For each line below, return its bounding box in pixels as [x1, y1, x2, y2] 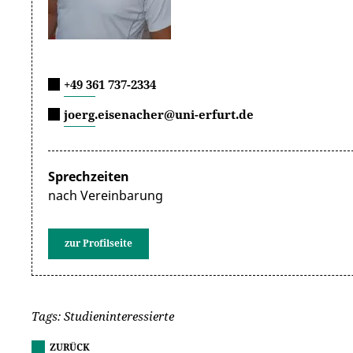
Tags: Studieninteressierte [32, 307, 174, 324]
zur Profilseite [65, 236, 132, 250]
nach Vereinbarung [48, 186, 163, 204]
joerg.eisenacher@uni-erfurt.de [64, 106, 254, 122]
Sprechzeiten [48, 167, 129, 185]
